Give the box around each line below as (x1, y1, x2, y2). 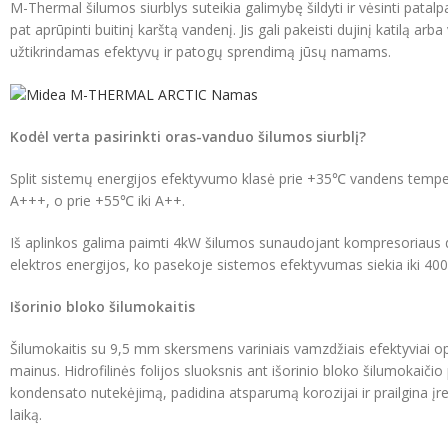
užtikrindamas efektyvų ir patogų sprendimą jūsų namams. (10, 41, 391, 61)
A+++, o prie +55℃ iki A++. (10, 190, 185, 210)
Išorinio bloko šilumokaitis (10, 296, 195, 316)
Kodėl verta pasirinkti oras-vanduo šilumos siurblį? (10, 126, 366, 146)
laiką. (10, 404, 42, 424)
